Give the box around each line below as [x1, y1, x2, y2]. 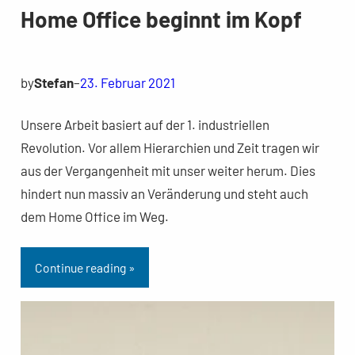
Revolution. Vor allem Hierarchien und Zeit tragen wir [20, 139, 319, 156]
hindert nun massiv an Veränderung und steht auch [20, 185, 308, 202]
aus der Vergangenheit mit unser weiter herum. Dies [20, 162, 315, 179]
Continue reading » [34, 259, 135, 275]
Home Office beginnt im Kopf [20, 6, 302, 33]
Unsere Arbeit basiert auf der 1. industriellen [20, 116, 269, 133]
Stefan [33, 74, 74, 91]
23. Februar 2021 [79, 74, 175, 91]
